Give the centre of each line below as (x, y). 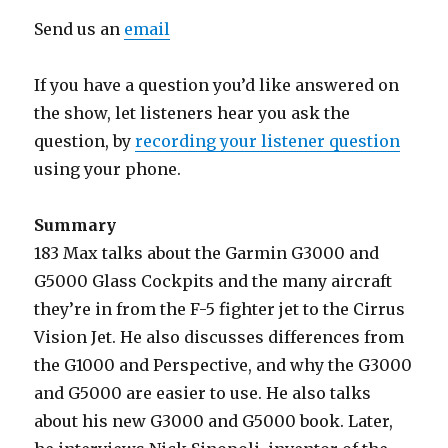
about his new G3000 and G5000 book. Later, (214, 421)
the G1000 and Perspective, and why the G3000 (223, 365)
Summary (75, 225)
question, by (85, 141)
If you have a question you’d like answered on (217, 85)
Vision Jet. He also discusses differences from (219, 337)
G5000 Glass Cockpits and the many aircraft (213, 281)
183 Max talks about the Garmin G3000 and (207, 253)
